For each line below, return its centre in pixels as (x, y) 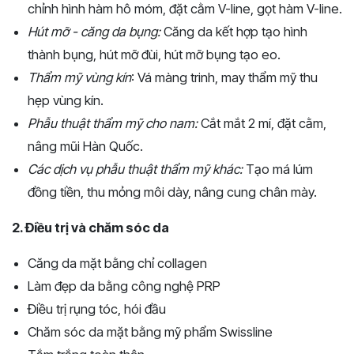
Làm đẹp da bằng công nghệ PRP (124, 286)
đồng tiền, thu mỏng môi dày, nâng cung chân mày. (172, 192)
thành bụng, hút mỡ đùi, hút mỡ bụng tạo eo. (154, 54)
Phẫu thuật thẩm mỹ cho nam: (113, 123)
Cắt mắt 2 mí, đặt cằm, (262, 123)
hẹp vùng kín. (66, 100)
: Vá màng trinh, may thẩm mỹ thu (224, 77)
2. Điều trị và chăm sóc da (90, 227)
